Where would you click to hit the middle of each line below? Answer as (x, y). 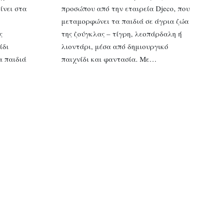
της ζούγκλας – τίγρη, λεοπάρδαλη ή (121, 33)
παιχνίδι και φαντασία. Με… (109, 59)
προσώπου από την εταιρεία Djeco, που (125, 8)
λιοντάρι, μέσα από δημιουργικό (115, 46)
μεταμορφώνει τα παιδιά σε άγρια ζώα (125, 21)
